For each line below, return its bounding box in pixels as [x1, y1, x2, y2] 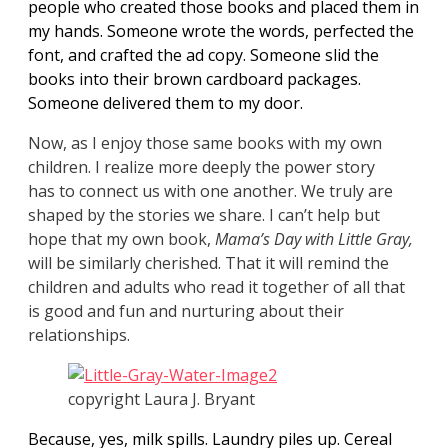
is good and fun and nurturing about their [28, 300, 344, 323]
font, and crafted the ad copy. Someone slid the [28, 44, 379, 67]
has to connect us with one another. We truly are [28, 180, 393, 203]
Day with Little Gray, [274, 228, 413, 251]
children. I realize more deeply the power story [28, 156, 375, 179]
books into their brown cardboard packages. [28, 68, 361, 91]
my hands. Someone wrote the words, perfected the [28, 20, 414, 43]
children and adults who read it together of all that [28, 276, 405, 299]
